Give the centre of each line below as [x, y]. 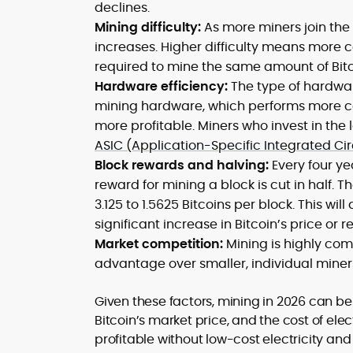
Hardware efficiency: [161, 86]
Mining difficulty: [148, 27]
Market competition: [159, 244]
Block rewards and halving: [182, 165]
